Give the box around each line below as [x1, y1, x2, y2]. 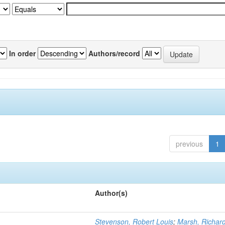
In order [9, 48, 36, 58]
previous [175, 139, 203, 149]
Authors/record [88, 48, 140, 58]
